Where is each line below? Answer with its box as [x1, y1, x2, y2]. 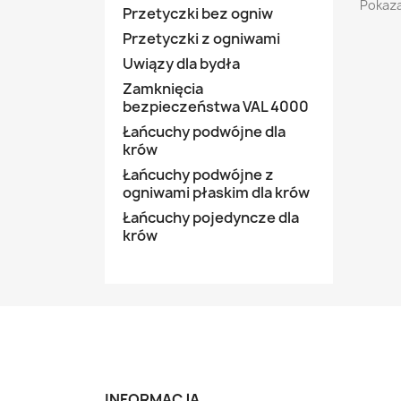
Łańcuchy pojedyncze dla [123, 208, 299, 227]
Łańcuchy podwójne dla [123, 122, 286, 141]
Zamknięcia [123, 79, 203, 98]
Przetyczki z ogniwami [123, 29, 280, 48]
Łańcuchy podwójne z [123, 165, 274, 184]
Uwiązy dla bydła [123, 54, 240, 73]
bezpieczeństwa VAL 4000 [123, 97, 309, 116]
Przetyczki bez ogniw [123, 4, 273, 23]
